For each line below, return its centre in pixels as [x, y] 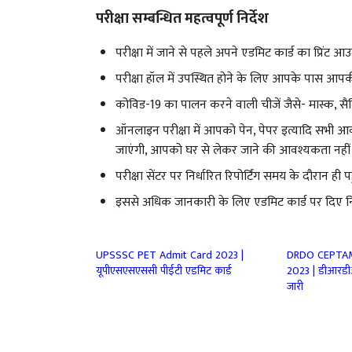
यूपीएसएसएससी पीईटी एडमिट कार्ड [164, 271]
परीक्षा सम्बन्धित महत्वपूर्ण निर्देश [182, 19]
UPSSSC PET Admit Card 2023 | [170, 255]
